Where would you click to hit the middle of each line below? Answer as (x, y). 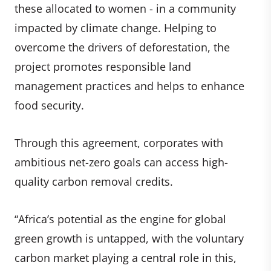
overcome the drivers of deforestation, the (122, 47)
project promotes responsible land (103, 66)
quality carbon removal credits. (94, 181)
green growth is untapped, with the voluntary (129, 238)
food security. (49, 105)
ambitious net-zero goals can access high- (121, 162)
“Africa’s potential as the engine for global (120, 219)
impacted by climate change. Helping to (116, 28)
